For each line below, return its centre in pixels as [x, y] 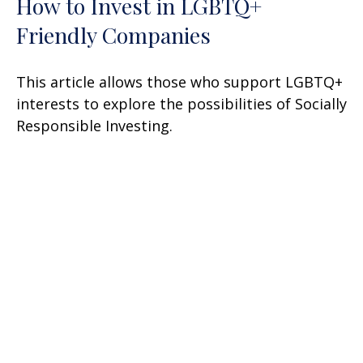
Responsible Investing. [94, 126]
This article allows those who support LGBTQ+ [179, 82]
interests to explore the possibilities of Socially [181, 104]
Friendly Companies [113, 35]
